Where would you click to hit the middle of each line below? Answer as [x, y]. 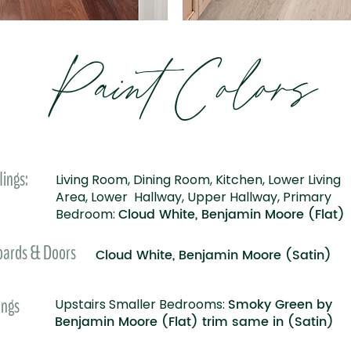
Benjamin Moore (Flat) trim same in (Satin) [194, 322]
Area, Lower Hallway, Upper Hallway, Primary [194, 197]
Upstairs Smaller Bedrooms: [141, 304]
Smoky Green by [280, 305]
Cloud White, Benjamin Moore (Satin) [213, 255]
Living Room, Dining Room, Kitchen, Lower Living [198, 180]
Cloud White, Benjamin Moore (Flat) [232, 215]
